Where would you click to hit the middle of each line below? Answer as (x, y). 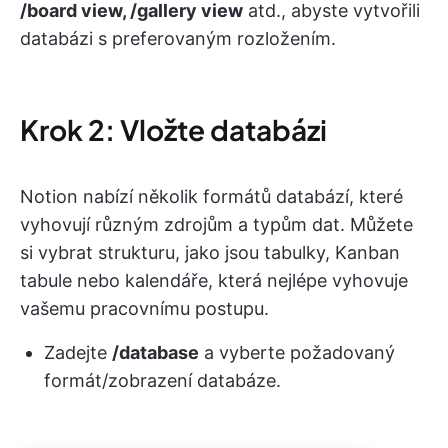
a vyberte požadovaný (297, 352)
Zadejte (78, 352)
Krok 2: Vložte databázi (173, 129)
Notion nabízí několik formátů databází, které (211, 196)
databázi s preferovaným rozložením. (178, 38)
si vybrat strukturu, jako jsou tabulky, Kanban (210, 252)
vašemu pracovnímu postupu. (144, 308)
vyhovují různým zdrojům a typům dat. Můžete (216, 224)
